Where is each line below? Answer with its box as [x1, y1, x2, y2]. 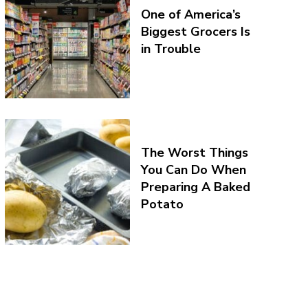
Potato [141, 195, 184, 212]
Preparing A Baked [141, 178, 251, 195]
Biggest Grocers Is [141, 23, 251, 41]
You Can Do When [141, 161, 247, 178]
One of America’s [141, 6, 241, 23]
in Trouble [141, 41, 201, 58]
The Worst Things [141, 144, 249, 161]
